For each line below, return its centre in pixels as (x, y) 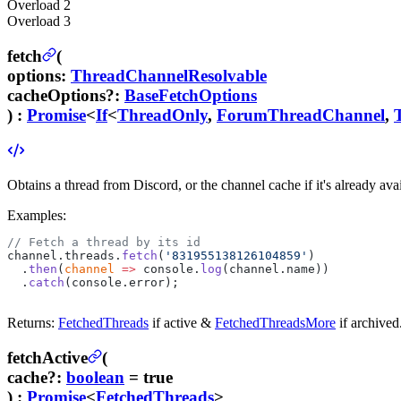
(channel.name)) (276, 269)
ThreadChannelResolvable (169, 75)
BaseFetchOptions (191, 95)
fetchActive (47, 358)
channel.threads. (64, 256)
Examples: (37, 216)
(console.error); (122, 283)
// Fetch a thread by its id (104, 243)
